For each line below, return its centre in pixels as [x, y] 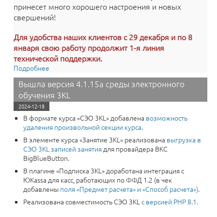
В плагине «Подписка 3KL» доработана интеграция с [104, 170]
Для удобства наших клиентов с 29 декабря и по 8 [103, 37]
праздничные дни [77, 77]
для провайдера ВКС [135, 149]
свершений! [35, 17]
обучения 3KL [45, 95]
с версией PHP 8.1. [170, 201]
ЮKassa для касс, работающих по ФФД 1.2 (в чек [98, 180]
